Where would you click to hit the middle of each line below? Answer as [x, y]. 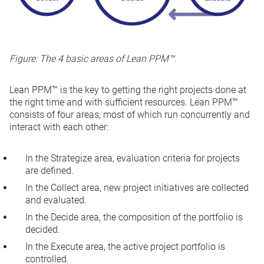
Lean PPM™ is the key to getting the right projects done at [128, 90]
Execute [67, 246]
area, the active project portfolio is [154, 246]
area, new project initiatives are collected [164, 187]
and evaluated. [56, 200]
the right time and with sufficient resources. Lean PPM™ [124, 102]
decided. [43, 229]
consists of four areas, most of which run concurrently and [130, 114]
